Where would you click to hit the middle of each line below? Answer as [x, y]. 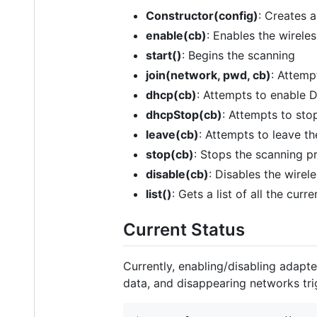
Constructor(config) [202, 15]
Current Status [184, 229]
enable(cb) [176, 35]
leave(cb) [172, 134]
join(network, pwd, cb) [208, 75]
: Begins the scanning [238, 55]
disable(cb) [177, 174]
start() [164, 55]
